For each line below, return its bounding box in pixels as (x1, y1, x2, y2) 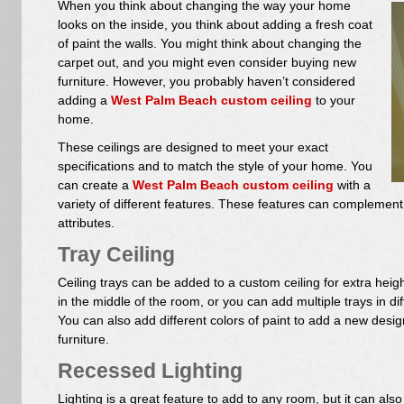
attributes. (58, 216, 115, 231)
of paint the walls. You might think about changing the (58, 35, 362, 50)
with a (334, 178, 371, 193)
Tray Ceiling (58, 242, 175, 266)
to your (312, 92, 355, 107)
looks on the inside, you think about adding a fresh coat (58, 16, 372, 32)
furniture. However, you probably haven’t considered (58, 73, 355, 88)
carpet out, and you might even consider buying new (58, 54, 356, 69)
